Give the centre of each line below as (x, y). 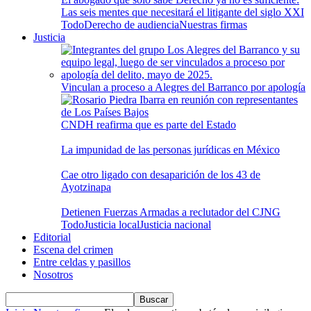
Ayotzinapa (86, 187)
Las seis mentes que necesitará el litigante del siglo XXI (183, 12)
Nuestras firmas (213, 25)
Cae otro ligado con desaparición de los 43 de (161, 175)
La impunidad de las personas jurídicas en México (170, 150)
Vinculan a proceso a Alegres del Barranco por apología (183, 87)
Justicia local (112, 225)
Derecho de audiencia (132, 25)
